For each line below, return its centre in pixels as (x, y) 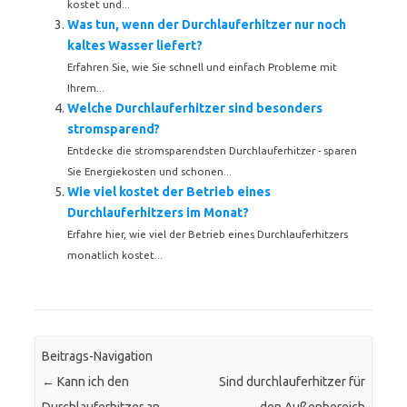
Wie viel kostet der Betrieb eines (169, 192)
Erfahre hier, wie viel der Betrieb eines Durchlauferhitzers (208, 234)
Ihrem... (86, 88)
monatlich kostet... (115, 255)
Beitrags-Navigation (98, 357)
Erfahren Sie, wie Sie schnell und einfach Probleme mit (202, 67)
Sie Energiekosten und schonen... (149, 171)
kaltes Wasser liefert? (135, 45)
